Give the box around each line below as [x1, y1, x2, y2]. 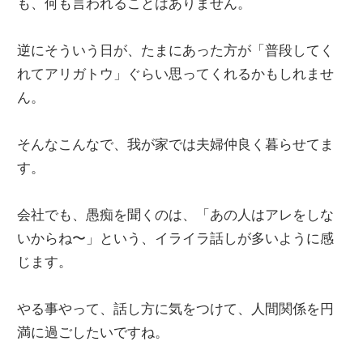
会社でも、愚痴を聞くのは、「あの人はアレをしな [17, 206, 335, 224]
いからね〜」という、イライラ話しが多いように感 [17, 229, 335, 247]
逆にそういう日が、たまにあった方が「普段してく [17, 41, 335, 59]
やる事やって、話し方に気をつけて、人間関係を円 [17, 300, 335, 318]
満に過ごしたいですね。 [17, 323, 169, 341]
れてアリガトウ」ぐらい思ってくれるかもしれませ [17, 65, 335, 83]
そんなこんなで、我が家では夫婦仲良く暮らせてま [17, 135, 335, 153]
